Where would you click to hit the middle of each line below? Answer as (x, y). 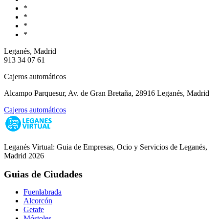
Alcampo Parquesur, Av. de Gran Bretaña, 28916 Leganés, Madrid (107, 93)
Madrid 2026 (24, 155)
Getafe (34, 210)
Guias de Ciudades (43, 174)
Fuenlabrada (43, 192)
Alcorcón (38, 201)
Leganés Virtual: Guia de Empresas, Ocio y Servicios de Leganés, (106, 147)
